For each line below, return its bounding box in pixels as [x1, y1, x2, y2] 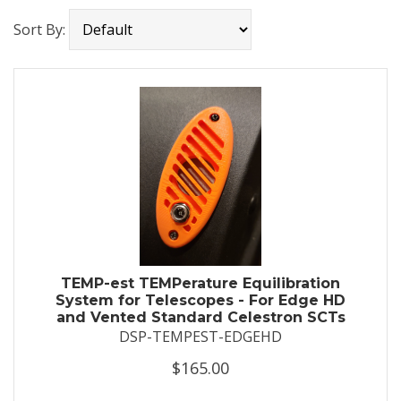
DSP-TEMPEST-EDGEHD [119, 326, 282, 346]
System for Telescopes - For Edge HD [55, 291, 346, 309]
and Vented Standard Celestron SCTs [55, 308, 346, 326]
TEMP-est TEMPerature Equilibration [61, 274, 340, 292]
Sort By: [13, 19, 69, 39]
